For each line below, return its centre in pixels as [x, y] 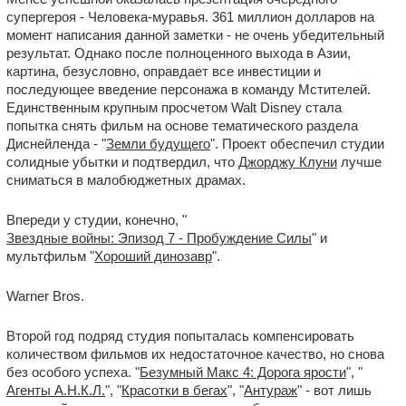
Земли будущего [158, 144]
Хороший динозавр [153, 256]
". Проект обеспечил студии [297, 144]
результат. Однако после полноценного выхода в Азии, [179, 53]
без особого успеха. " [73, 372]
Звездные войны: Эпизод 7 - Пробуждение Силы [159, 238]
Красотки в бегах [174, 390]
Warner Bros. [45, 296]
